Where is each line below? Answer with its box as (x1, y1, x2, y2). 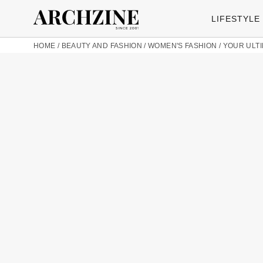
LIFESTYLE (211, 14, 260, 23)
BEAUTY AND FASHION (61, 42, 143, 50)
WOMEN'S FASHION (148, 42, 217, 50)
